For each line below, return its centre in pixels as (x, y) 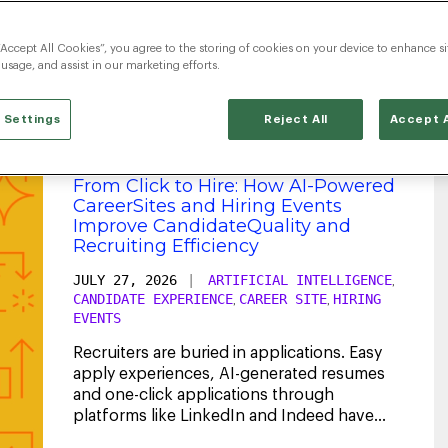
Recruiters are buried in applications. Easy (227, 352)
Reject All (296, 119)
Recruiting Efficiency (166, 245)
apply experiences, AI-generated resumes (229, 373)
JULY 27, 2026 (125, 279)
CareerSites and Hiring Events (207, 205)
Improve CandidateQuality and (212, 225)
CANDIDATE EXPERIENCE (153, 298)
